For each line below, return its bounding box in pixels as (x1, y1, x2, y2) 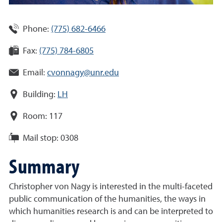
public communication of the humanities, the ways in (9, 195, 206, 204)
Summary (9, 152, 79, 179)
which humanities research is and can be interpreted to (9, 207, 213, 216)
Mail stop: (23, 134, 58, 143)
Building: (23, 90, 55, 99)
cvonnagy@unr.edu (47, 68, 119, 77)
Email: (23, 68, 45, 77)
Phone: (23, 25, 49, 34)
